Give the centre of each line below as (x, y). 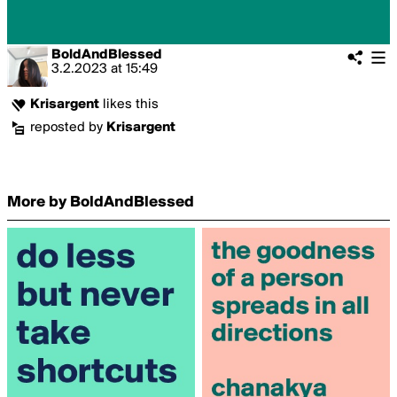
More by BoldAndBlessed (101, 202)
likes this (129, 105)
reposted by (68, 128)
